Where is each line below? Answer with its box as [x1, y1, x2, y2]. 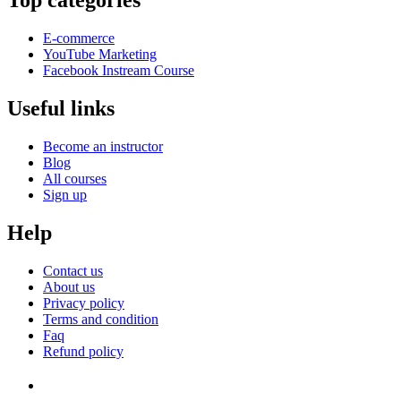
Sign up [43, 186, 87, 202]
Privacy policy [43, 294, 124, 311]
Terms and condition [43, 311, 158, 327]
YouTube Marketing [43, 46, 157, 62]
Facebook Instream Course [43, 62, 194, 78]
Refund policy [43, 343, 124, 359]
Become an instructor [43, 138, 163, 154]
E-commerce [43, 30, 115, 46]
